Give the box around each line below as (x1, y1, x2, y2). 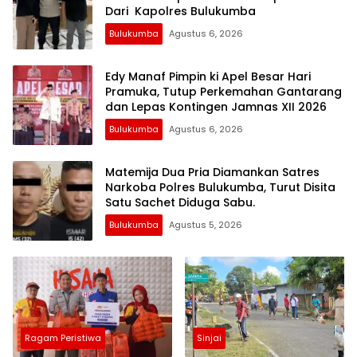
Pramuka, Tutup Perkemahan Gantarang (105, 84, 342, 100)
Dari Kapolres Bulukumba (105, 3, 256, 20)
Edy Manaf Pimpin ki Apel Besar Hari (105, 69, 311, 85)
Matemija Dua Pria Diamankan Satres (105, 164, 320, 181)
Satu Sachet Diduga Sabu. (105, 194, 255, 211)
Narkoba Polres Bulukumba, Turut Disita (105, 179, 335, 196)
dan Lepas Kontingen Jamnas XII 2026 (105, 99, 327, 116)
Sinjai (197, 331, 222, 344)
